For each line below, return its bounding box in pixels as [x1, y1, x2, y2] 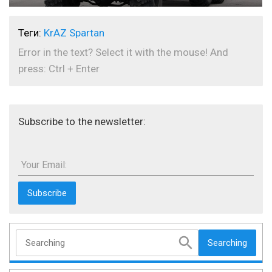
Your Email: [21, 159, 67, 171]
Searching [208, 237, 247, 249]
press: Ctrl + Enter [18, 63, 100, 75]
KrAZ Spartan [44, 27, 104, 39]
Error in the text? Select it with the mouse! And [18, 46, 228, 59]
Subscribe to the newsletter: [18, 115, 146, 128]
